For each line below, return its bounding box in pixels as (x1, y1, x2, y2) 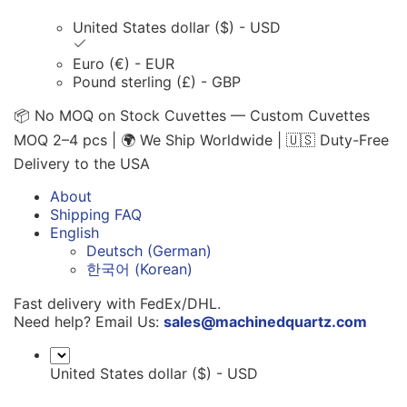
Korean (140, 259, 187, 278)
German (153, 241, 206, 260)
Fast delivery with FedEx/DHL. (14, 293, 221, 313)
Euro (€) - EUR (73, 54, 174, 73)
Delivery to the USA (14, 154, 150, 173)
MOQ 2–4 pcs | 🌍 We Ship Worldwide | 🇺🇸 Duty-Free (14, 130, 389, 149)
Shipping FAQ (50, 204, 142, 223)
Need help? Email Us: (14, 312, 164, 331)
